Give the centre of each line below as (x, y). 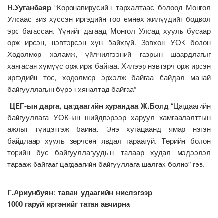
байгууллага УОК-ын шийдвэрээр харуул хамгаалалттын (109, 117)
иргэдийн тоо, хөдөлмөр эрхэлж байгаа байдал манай (109, 77)
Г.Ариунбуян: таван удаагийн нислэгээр (80, 192)
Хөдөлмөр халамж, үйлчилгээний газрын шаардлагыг (109, 54)
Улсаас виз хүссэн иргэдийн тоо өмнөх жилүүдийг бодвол (109, 18)
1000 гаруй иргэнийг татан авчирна (69, 204)
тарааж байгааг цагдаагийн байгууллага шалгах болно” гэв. (106, 163)
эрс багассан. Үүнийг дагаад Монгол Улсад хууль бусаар (109, 30)
